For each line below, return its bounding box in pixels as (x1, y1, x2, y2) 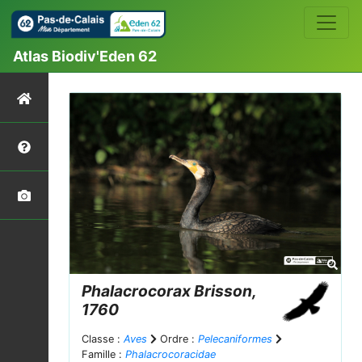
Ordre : (157, 332, 198, 345)
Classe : (82, 332, 124, 345)
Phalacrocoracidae (125, 347, 216, 360)
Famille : (82, 347, 125, 360)
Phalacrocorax (82, 280, 191, 301)
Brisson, (191, 280, 256, 301)
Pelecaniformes (198, 332, 272, 345)
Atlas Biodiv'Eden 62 (13, 47, 157, 65)
